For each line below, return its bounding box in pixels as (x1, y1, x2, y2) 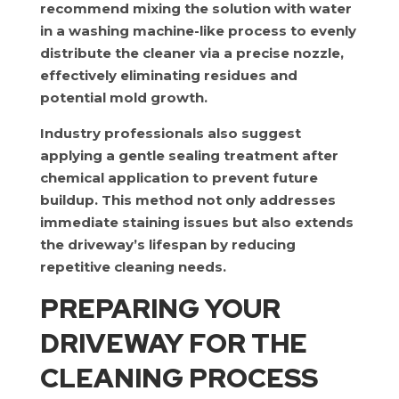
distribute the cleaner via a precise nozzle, (39, 45, 344, 61)
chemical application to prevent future (39, 169, 318, 186)
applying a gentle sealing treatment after (39, 147, 338, 164)
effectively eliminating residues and (39, 67, 297, 84)
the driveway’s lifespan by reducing (39, 236, 296, 253)
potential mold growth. (39, 89, 208, 106)
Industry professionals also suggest (39, 125, 301, 142)
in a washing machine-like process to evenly (39, 22, 356, 39)
